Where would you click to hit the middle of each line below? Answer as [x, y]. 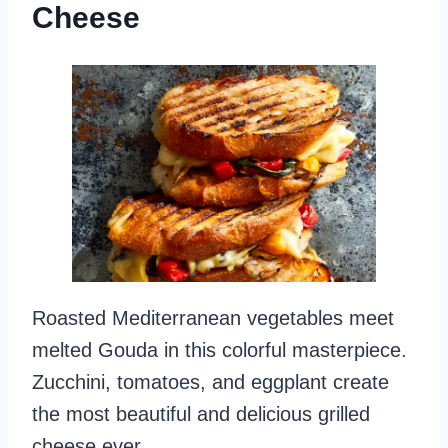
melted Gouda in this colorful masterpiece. [219, 350]
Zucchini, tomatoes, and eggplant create [210, 382]
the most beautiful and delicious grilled [201, 414]
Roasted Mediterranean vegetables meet [213, 318]
